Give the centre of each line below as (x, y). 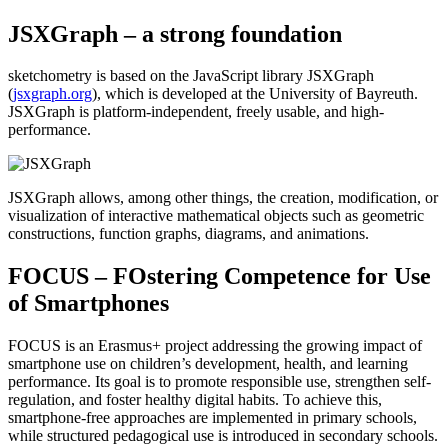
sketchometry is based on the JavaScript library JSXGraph (191, 76)
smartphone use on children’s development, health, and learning (208, 364)
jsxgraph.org (52, 94)
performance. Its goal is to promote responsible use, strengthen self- (219, 382)
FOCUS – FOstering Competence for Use (219, 276)
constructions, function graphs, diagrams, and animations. (188, 234)
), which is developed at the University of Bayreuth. (255, 94)
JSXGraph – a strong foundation (175, 33)
